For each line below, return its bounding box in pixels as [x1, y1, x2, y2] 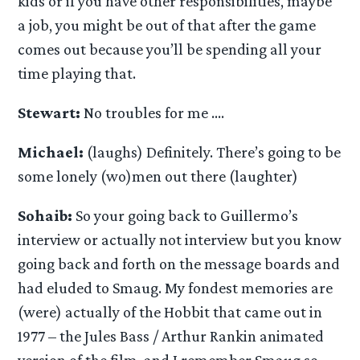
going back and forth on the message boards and [18, 255, 341, 273]
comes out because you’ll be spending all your [18, 39, 322, 58]
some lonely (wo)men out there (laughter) [18, 167, 299, 186]
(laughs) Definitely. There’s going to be [84, 143, 342, 162]
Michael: [18, 143, 84, 162]
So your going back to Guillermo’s [72, 207, 299, 225]
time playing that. [18, 63, 137, 82]
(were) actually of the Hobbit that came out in [18, 303, 323, 321]
